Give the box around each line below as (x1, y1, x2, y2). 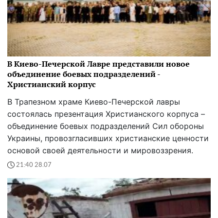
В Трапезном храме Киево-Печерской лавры (7, 97, 180, 107)
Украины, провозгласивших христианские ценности (7, 133, 209, 144)
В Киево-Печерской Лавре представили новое (7, 58, 190, 70)
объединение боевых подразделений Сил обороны (7, 121, 204, 131)
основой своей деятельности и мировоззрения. (7, 145, 193, 156)
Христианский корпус (7, 79, 96, 90)
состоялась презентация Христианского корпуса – (7, 109, 205, 119)
